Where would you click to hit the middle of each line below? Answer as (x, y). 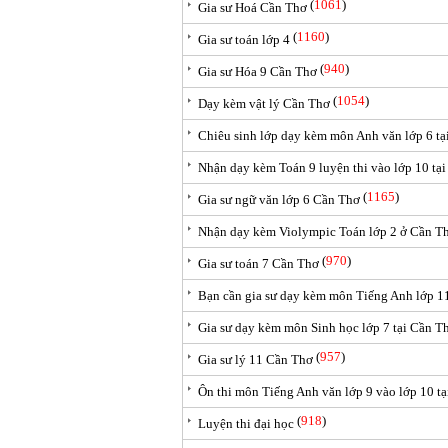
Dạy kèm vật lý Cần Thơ (264, 103)
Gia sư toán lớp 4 (244, 39)
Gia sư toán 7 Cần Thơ (258, 263)
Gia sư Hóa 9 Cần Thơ (257, 71)
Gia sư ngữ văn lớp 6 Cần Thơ (279, 199)
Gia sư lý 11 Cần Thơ (255, 359)
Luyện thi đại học (246, 423)
